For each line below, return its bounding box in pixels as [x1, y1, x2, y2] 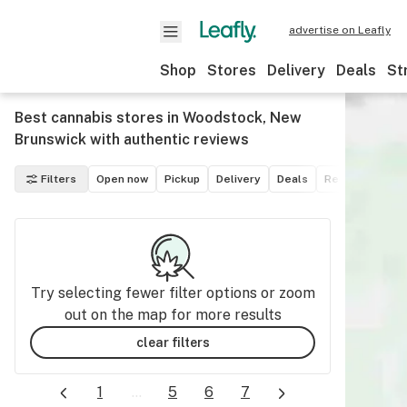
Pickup [164, 173, 200, 185]
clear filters [135, 334, 210, 350]
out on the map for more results [64, 306, 282, 323]
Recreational [324, 173, 393, 185]
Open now [96, 173, 148, 185]
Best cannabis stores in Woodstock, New [15, 109, 302, 126]
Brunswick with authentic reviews [15, 131, 249, 148]
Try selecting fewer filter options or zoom [30, 284, 315, 302]
